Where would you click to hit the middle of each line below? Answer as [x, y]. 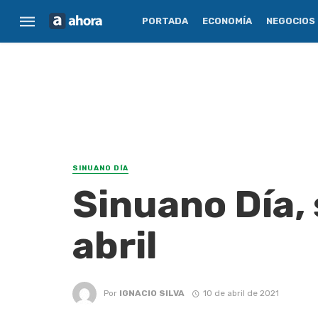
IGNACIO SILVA [152, 293]
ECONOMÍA [227, 21]
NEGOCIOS [291, 21]
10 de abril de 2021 [241, 293]
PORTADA [165, 21]
